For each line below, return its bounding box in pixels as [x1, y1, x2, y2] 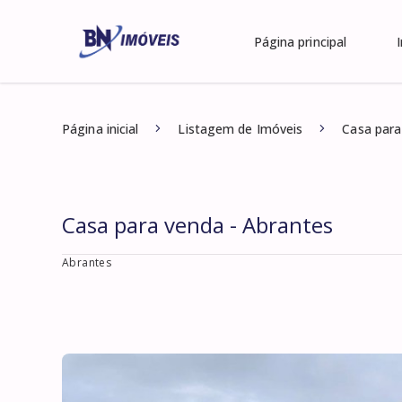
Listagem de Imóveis [178, 120, 303, 137]
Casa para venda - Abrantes [62, 210, 333, 240]
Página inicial [62, 120, 139, 137]
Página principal [253, 33, 347, 50]
